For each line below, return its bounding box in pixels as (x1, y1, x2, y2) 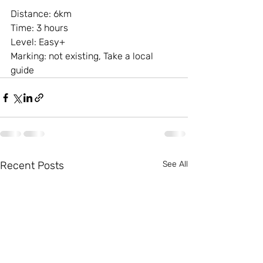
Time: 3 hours (11, 22, 68, 34)
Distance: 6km (11, 8, 72, 20)
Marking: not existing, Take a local (11, 50, 156, 62)
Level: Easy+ (11, 36, 65, 48)
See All (163, 159, 188, 170)
